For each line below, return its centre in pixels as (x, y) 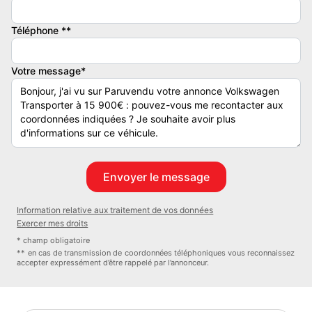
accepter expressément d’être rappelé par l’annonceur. (113, 263)
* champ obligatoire (54, 241)
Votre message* (48, 71)
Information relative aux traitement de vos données (115, 210)
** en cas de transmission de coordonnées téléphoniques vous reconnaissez (156, 253)
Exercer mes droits (53, 224)
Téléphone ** (41, 31)
